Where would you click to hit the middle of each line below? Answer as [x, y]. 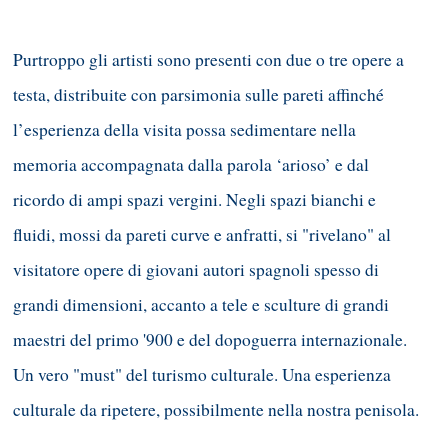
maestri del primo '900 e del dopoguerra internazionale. [210, 339]
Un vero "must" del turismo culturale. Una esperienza [202, 374]
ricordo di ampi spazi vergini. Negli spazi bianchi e [194, 199]
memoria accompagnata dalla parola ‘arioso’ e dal [191, 164]
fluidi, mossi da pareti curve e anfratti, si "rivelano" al [202, 234]
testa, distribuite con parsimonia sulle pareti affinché [198, 94]
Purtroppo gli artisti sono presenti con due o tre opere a [208, 59]
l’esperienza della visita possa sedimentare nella [184, 129]
